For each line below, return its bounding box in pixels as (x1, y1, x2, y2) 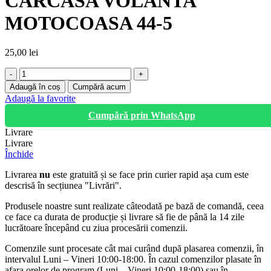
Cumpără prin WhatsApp (88, 110, 195, 121)
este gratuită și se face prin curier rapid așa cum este (50, 169, 249, 180)
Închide (5, 149, 33, 160)
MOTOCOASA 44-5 (5, 11, 172, 34)
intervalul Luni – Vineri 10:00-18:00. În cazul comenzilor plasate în (5, 254, 261, 265)
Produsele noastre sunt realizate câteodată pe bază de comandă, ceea (5, 201, 264, 212)
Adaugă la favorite (5, 93, 76, 104)
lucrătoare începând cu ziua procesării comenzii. (5, 223, 188, 233)
